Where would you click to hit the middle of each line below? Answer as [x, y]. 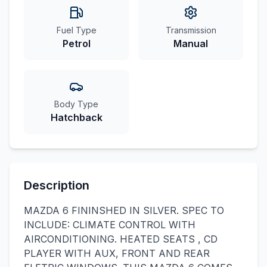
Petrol [76, 44]
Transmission [191, 30]
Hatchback [76, 117]
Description [57, 185]
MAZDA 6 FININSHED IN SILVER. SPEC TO [124, 210]
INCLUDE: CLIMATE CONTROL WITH [110, 225]
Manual [191, 44]
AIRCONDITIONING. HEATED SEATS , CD [121, 239]
